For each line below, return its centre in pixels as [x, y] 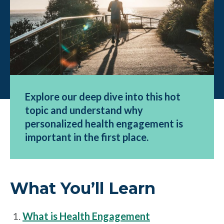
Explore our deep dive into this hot [103, 97]
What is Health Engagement [86, 216]
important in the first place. [87, 137]
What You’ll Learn [83, 188]
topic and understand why [84, 110]
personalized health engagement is [104, 124]
